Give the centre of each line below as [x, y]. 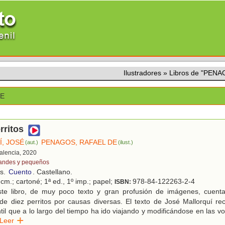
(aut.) [32, 142]
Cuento [20, 172]
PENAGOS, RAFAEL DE [79, 142]
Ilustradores [142, 73]
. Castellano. [52, 172]
